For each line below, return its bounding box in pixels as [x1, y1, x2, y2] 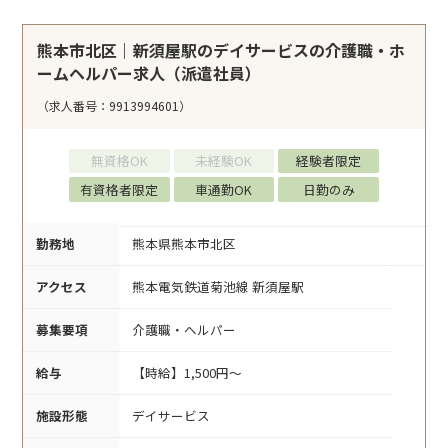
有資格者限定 [80, 179, 159, 199]
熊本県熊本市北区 [132, 233, 236, 253]
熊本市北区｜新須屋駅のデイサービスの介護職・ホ [37, 37, 406, 62]
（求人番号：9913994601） [37, 96, 192, 114]
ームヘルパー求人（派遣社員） [37, 60, 262, 85]
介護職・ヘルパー [132, 319, 236, 339]
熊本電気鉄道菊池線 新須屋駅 [132, 276, 304, 296]
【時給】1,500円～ [132, 362, 242, 382]
